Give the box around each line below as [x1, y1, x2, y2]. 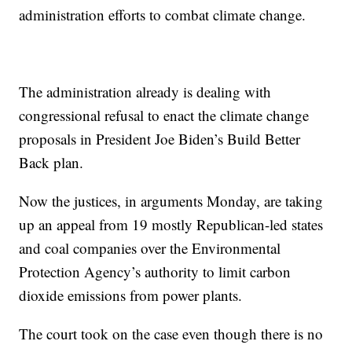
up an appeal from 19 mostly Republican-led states [19, 214, 324, 235]
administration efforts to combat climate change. [19, 5, 306, 25]
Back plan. [19, 152, 84, 173]
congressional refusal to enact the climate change [19, 105, 310, 126]
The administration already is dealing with [19, 82, 272, 102]
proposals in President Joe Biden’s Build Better [19, 129, 301, 149]
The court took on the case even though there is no [19, 324, 324, 344]
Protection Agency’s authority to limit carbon [19, 262, 291, 282]
